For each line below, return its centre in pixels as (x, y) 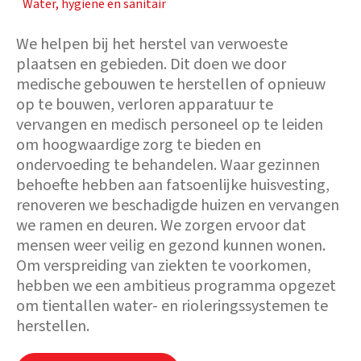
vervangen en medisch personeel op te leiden (170, 125)
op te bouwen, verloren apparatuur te (145, 105)
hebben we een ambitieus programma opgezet (176, 286)
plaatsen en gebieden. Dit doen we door (151, 64)
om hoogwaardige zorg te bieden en (139, 145)
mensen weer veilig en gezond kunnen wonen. (171, 246)
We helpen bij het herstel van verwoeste (152, 44)
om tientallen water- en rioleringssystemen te (172, 306)
